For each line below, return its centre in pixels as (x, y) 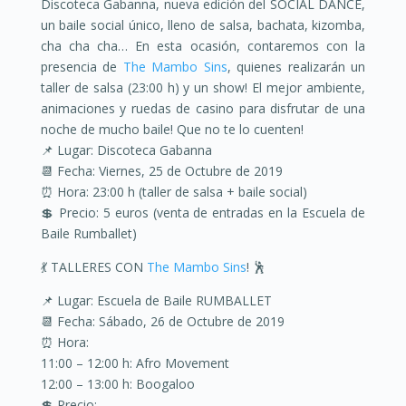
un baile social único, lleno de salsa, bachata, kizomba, (203, 25)
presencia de (82, 67)
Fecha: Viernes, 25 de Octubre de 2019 (168, 171)
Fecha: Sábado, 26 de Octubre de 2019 (169, 321)
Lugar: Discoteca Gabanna (132, 150)
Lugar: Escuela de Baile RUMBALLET (162, 300)
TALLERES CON (97, 267)
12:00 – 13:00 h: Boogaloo (117, 384)
